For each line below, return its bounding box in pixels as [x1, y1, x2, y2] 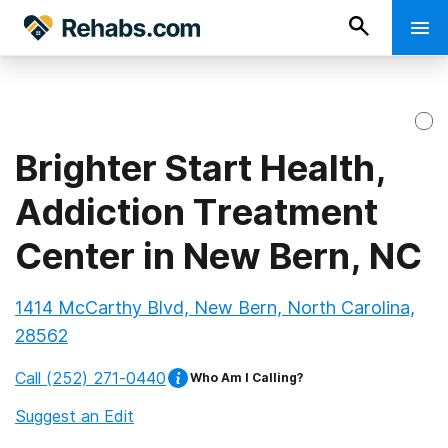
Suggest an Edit [15, 406, 134, 426]
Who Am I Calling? [190, 370, 303, 385]
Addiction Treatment [15, 190, 378, 234]
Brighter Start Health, [15, 146, 386, 190]
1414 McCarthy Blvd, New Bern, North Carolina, [15, 297, 415, 318]
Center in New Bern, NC [15, 234, 422, 278]
